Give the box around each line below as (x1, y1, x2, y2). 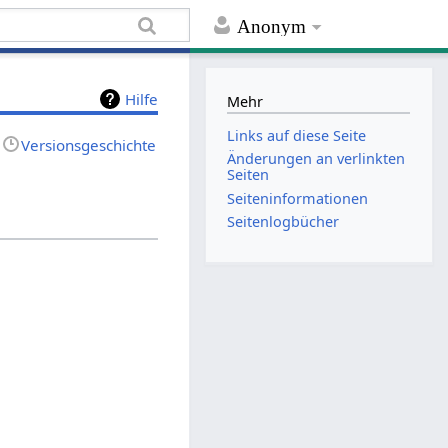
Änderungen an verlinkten (227, 149, 406, 169)
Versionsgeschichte (21, 134, 157, 155)
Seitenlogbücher (227, 211, 340, 231)
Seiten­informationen (227, 188, 369, 208)
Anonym (237, 16, 307, 38)
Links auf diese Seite (227, 126, 367, 146)
